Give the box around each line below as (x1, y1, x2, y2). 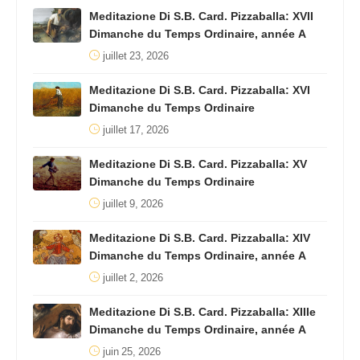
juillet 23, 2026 (103, 45, 169, 68)
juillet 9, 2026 (103, 193, 163, 216)
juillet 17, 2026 (103, 119, 169, 142)
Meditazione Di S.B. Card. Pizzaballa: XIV (89, 227, 310, 251)
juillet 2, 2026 (103, 267, 163, 290)
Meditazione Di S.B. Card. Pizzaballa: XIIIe (89, 301, 316, 325)
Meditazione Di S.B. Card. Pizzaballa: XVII (89, 5, 313, 29)
